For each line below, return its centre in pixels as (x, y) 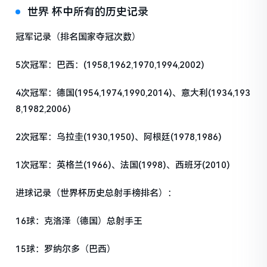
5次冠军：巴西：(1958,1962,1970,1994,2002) (110, 65)
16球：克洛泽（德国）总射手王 (79, 221)
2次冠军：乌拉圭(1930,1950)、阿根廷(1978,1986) (119, 137)
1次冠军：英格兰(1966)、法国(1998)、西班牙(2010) (123, 165)
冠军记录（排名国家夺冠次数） (78, 37)
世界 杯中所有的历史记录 (88, 11)
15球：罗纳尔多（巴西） (66, 249)
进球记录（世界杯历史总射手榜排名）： (96, 193)
